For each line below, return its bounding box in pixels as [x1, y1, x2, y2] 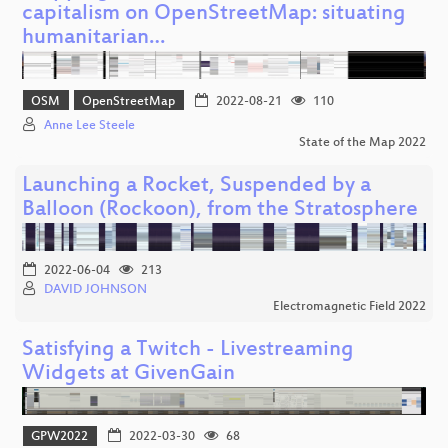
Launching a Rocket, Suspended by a [22, 173, 371, 199]
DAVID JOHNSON [44, 282, 147, 297]
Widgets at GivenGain [22, 361, 235, 387]
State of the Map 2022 [299, 135, 426, 150]
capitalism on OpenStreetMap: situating [22, 2, 406, 28]
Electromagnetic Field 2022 [273, 299, 426, 314]
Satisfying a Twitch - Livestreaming [22, 337, 354, 363]
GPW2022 [31, 430, 89, 445]
